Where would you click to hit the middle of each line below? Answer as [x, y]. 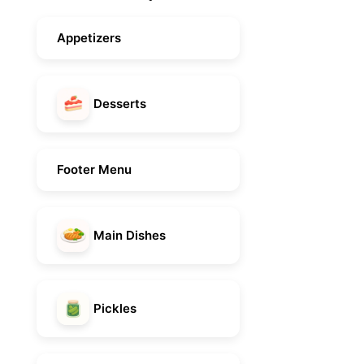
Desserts [120, 103]
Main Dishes [130, 235]
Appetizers [89, 37]
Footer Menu [94, 169]
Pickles [115, 308]
